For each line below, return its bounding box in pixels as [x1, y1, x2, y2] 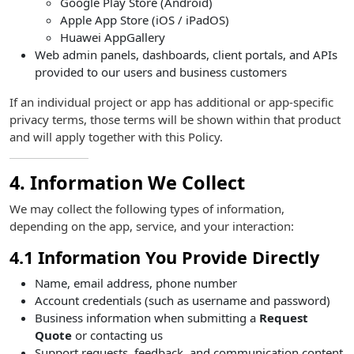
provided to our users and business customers [35, 64, 287, 80]
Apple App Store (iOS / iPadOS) [60, 12, 229, 28]
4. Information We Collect [9, 170, 245, 195]
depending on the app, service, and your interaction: [9, 218, 294, 234]
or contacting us [72, 327, 163, 343]
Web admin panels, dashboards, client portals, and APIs [35, 47, 337, 62]
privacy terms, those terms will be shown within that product [9, 111, 341, 127]
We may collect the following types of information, [9, 201, 284, 217]
